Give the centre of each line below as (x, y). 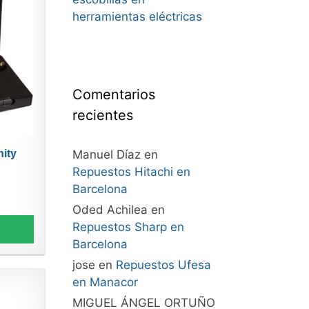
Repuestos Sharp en (128, 227)
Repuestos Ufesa (163, 265)
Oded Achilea (110, 210)
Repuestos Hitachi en (131, 172)
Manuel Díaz (106, 154)
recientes (102, 115)
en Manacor (105, 282)
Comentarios (113, 94)
